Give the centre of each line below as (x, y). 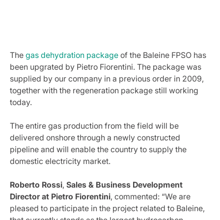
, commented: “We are (151, 196)
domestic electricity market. (60, 161)
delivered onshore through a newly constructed (95, 137)
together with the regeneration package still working (104, 90)
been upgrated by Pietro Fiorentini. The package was (106, 67)
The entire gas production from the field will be (94, 126)
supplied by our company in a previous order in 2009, (107, 79)
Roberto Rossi (36, 185)
